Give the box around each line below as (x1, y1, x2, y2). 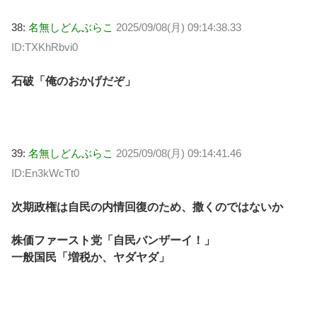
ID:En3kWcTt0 (11, 166, 79, 179)
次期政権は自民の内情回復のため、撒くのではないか (11, 201, 283, 214)
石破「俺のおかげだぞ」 (11, 75, 136, 88)
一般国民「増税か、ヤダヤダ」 (11, 250, 170, 263)
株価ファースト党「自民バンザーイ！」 (11, 234, 215, 246)
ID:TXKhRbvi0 (11, 41, 78, 54)
